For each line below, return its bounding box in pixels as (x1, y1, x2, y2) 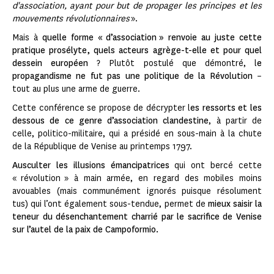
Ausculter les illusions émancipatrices (12, 160, 169, 172)
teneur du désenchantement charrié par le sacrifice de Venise (12, 211, 262, 223)
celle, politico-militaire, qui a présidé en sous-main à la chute (12, 128, 262, 140)
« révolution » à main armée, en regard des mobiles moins (12, 172, 262, 185)
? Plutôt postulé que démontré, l (88, 57, 257, 70)
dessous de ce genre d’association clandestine (12, 115, 209, 127)
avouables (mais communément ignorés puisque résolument (12, 185, 262, 198)
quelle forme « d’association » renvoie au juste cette (37, 32, 262, 44)
